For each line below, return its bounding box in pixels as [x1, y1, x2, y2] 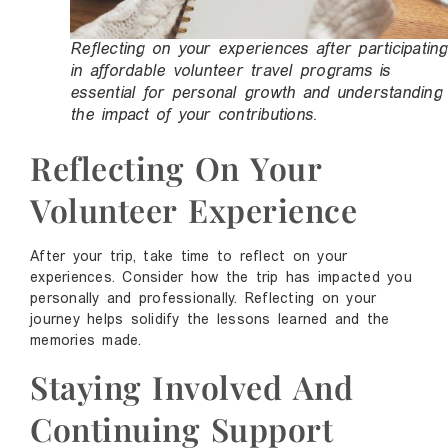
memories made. [30, 333, 142, 349]
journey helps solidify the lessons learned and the [30, 312, 390, 328]
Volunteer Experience [30, 187, 357, 231]
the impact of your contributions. [70, 107, 318, 124]
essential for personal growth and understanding [70, 85, 442, 102]
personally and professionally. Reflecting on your [30, 291, 377, 307]
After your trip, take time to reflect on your [30, 249, 348, 265]
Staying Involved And [30, 365, 353, 409]
